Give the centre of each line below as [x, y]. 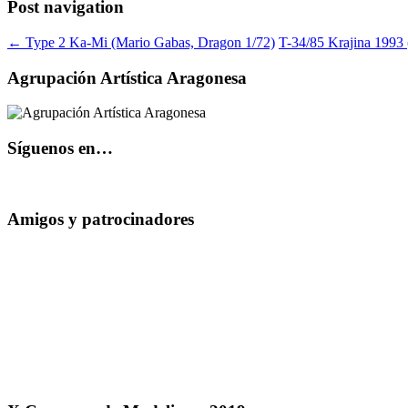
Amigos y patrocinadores [101, 219]
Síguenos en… [60, 148]
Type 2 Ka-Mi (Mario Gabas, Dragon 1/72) [148, 43]
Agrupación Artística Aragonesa [127, 77]
